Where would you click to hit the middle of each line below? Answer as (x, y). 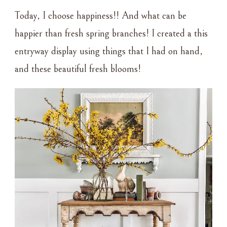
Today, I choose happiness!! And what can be (101, 16)
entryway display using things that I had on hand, (109, 51)
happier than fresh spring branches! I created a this (111, 33)
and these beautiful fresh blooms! (78, 69)
